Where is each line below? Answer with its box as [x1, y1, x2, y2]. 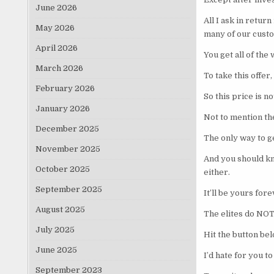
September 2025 [35, 184, 102, 194]
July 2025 [35, 224, 75, 234]
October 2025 [35, 164, 90, 174]
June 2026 [35, 2, 77, 12]
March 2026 [35, 63, 83, 73]
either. [203, 168, 230, 177]
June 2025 [35, 245, 77, 254]
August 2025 [35, 204, 85, 214]
